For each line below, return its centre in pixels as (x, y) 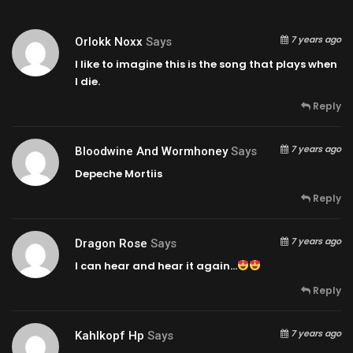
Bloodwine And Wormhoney (151, 151)
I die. (87, 81)
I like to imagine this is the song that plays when (206, 64)
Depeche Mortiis (119, 173)
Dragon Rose (111, 243)
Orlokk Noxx (109, 41)
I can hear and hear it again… (156, 266)
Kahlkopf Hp (110, 335)
